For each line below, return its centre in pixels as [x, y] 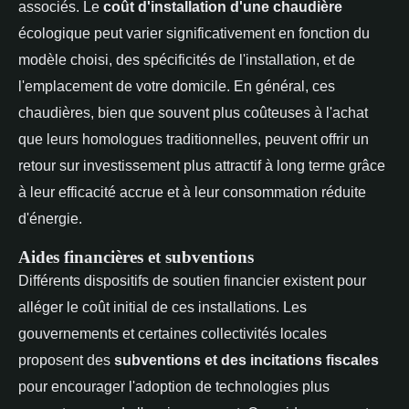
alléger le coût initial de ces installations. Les [163, 306]
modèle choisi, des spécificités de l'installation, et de [187, 59]
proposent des [66, 359]
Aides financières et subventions [136, 257]
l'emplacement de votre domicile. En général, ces [177, 85]
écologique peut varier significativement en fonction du [194, 32]
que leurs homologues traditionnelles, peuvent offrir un [194, 138]
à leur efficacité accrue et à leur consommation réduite [192, 191]
